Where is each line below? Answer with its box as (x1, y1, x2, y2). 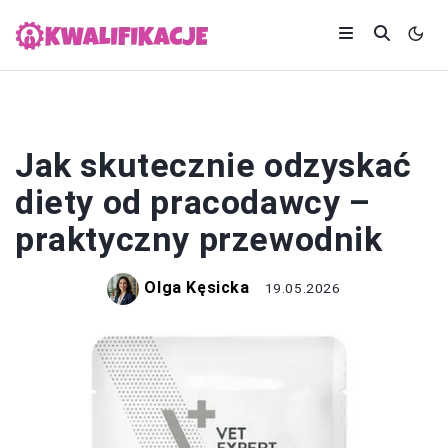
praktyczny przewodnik (15, 219, 383, 259)
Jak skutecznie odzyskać (15, 145, 412, 185)
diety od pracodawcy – (15, 182, 371, 222)
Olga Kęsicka (144, 278, 250, 298)
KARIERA (195, 114, 253, 129)
